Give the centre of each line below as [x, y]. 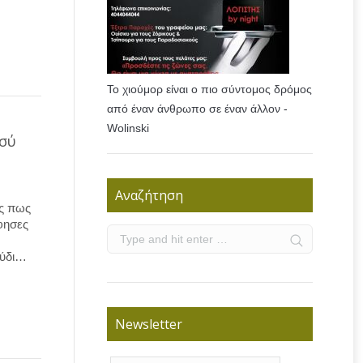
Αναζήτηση [149, 196]
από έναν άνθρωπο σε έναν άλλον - [197, 109]
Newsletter [149, 325]
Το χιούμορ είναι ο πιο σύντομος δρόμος [209, 90]
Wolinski [128, 128]
